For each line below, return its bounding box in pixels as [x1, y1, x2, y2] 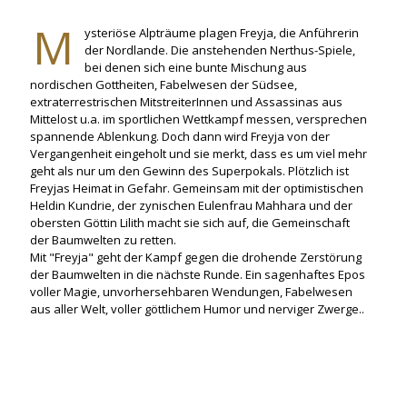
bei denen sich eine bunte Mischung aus [84, 58, 307, 75]
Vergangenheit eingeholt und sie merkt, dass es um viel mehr [30, 144, 367, 162]
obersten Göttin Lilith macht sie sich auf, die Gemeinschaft [30, 213, 350, 231]
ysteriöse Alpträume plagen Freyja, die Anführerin [84, 24, 359, 41]
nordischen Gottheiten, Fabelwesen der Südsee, [30, 75, 297, 93]
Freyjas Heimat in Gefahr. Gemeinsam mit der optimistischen [30, 179, 363, 196]
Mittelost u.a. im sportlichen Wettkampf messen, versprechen [30, 110, 367, 127]
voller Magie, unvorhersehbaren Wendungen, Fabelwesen [30, 283, 352, 300]
